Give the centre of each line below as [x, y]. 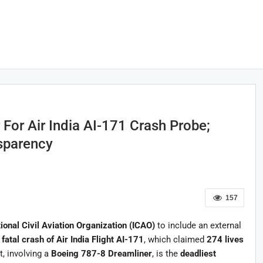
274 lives [225, 239]
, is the [166, 253]
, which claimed [175, 239]
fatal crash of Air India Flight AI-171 [73, 239]
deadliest [198, 253]
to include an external [198, 225]
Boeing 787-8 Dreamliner [101, 253]
